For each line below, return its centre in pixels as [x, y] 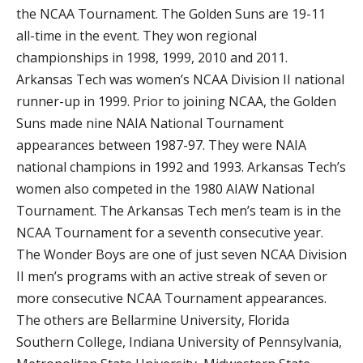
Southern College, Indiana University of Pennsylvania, [179, 342]
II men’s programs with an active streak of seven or [172, 276]
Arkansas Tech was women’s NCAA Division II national [180, 79]
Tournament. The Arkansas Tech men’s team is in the [179, 211]
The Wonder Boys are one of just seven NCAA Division [181, 254]
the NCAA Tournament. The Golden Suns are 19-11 [171, 14]
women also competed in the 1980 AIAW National [165, 189]
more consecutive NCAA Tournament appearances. [171, 298]
